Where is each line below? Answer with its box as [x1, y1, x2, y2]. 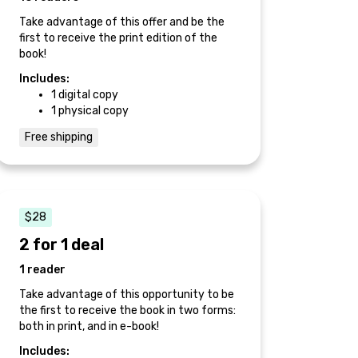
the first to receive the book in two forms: [19, 303, 236, 317]
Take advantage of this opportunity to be [19, 287, 234, 301]
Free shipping [25, 129, 93, 144]
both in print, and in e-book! [19, 319, 159, 333]
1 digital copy [51, 87, 118, 101]
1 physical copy [51, 103, 129, 117]
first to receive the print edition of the [19, 30, 217, 45]
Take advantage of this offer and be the [19, 14, 225, 29]
